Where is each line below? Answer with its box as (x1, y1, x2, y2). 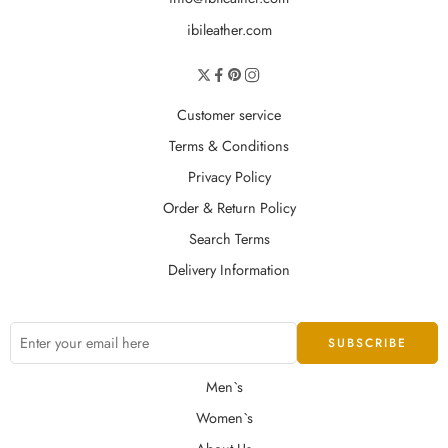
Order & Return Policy (162, 197, 296, 219)
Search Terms (188, 228, 270, 250)
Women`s (195, 407, 253, 429)
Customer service (177, 104, 281, 126)
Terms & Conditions (169, 135, 289, 157)
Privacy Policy (187, 166, 271, 188)
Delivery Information (168, 259, 290, 281)
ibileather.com (186, 19, 272, 41)
